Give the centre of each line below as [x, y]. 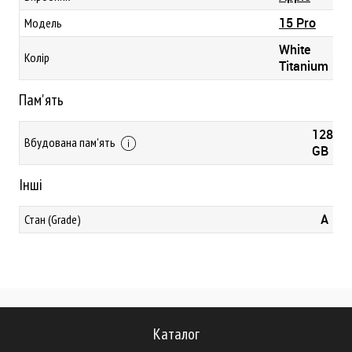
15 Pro [297, 23]
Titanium [304, 66]
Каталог [176, 334]
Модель [43, 23]
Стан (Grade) [53, 219]
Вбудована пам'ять [71, 142]
